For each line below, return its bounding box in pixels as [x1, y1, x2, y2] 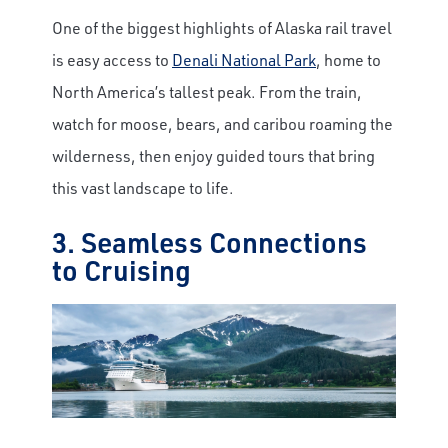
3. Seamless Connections [52, 222, 367, 260]
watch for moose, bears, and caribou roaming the [52, 112, 393, 134]
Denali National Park [172, 48, 316, 70]
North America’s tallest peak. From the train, [52, 80, 362, 102]
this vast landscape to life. [52, 176, 234, 198]
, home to [316, 48, 381, 70]
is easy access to [52, 48, 172, 70]
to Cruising [52, 250, 191, 288]
